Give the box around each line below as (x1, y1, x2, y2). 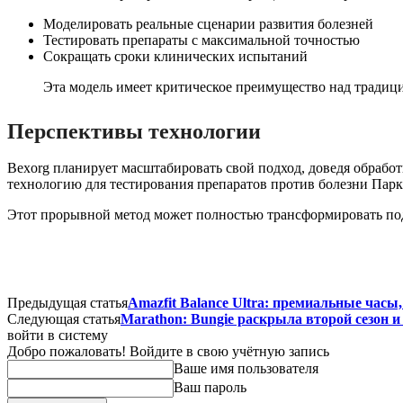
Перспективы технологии (7, 119, 261, 143)
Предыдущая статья (7, 294, 128, 310)
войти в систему (7, 327, 108, 343)
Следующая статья (7, 310, 121, 327)
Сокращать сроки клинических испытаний (43, 48, 308, 64)
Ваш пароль (174, 379, 246, 395)
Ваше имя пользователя (174, 360, 318, 376)
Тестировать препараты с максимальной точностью (43, 31, 360, 48)
